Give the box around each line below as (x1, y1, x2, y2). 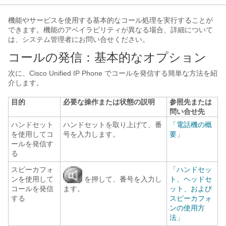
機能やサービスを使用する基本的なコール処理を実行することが (8, 16, 213, 24)
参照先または (169, 98, 212, 106)
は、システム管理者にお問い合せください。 (8, 35, 149, 43)
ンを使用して (11, 175, 53, 183)
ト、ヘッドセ (169, 175, 212, 183)
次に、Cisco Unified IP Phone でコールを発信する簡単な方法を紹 (8, 69, 217, 77)
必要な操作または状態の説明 (63, 98, 155, 106)
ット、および (169, 185, 212, 193)
